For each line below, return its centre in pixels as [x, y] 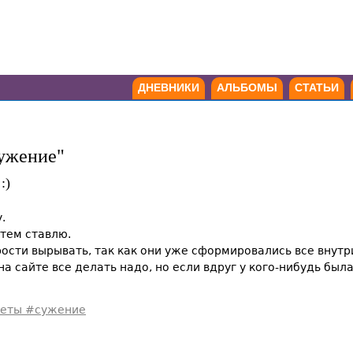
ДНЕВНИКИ [169, 87]
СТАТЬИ [317, 87]
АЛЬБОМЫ [247, 87]
